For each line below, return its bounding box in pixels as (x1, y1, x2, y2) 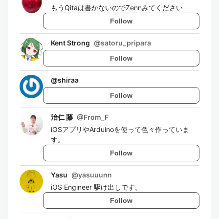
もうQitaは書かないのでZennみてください (51, 3, 183, 12)
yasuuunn (78, 171, 112, 179)
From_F (84, 113, 109, 121)
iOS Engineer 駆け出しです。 (51, 183, 142, 191)
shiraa (58, 76, 79, 84)
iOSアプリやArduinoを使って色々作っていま (51, 125, 189, 133)
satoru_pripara (101, 39, 151, 47)
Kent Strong (51, 39, 90, 47)
